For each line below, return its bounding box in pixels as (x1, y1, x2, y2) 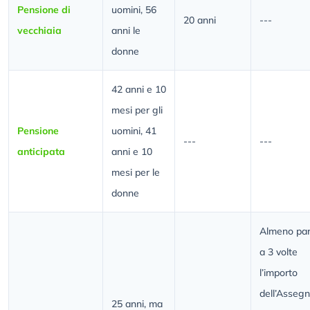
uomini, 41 (111, 125, 156, 138)
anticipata (17, 145, 65, 158)
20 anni (183, 14, 216, 27)
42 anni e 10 (111, 83, 166, 96)
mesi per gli (111, 104, 163, 117)
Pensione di (17, 3, 71, 17)
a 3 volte (259, 246, 298, 259)
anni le (111, 24, 140, 37)
